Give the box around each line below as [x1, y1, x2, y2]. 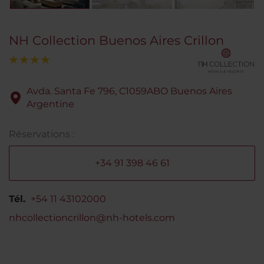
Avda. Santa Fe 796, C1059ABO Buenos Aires [27, 85, 232, 97]
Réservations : [9, 128, 74, 140]
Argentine [27, 98, 74, 110]
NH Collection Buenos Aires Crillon [9, 33, 224, 48]
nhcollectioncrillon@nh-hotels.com [9, 212, 175, 224]
